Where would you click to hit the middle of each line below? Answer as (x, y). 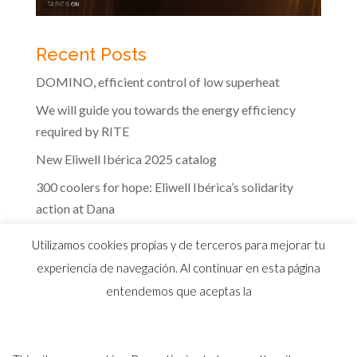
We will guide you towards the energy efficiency (165, 110)
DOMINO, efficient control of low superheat (157, 82)
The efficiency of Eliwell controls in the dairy (156, 237)
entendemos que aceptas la (178, 290)
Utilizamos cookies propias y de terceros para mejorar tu (178, 245)
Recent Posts (91, 55)
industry (58, 258)
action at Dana (75, 209)
